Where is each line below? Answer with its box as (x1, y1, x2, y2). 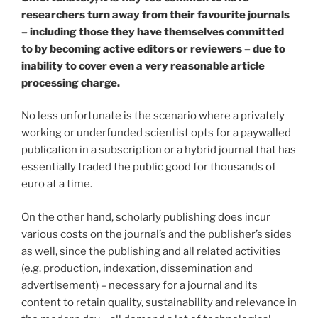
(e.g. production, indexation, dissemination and (21, 261, 253, 275)
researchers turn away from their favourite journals (21, 8, 290, 21)
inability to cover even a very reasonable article (21, 59, 265, 72)
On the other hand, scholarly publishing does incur (21, 210, 270, 224)
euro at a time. (21, 177, 92, 191)
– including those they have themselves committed (21, 25, 284, 38)
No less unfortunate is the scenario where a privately (21, 109, 285, 123)
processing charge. (21, 76, 122, 89)
